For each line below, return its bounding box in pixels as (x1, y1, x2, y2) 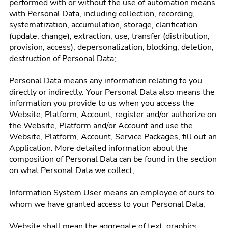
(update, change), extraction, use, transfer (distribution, (9, 31, 210, 42)
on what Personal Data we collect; (9, 165, 134, 176)
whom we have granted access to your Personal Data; (9, 198, 205, 210)
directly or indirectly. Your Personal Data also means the (9, 87, 215, 98)
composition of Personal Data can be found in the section (9, 154, 217, 165)
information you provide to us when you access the (9, 98, 194, 109)
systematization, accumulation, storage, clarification (9, 19, 197, 31)
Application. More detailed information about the (9, 142, 188, 154)
